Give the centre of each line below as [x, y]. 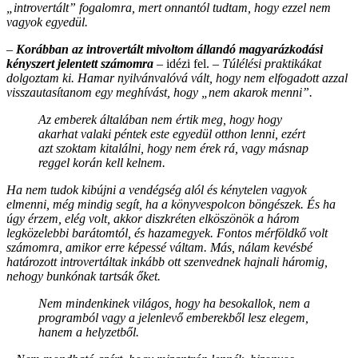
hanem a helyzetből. [89, 332]
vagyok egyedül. [47, 22]
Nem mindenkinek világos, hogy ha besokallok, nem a [174, 303]
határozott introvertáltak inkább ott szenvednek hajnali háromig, [167, 261]
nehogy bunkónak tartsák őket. [84, 276]
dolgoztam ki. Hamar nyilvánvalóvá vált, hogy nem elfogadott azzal [177, 78]
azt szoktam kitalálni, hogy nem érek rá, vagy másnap [173, 148]
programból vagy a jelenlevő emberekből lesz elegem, [173, 317]
